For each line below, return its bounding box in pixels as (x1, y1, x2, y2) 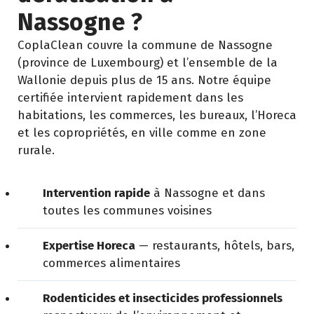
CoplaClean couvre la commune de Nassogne (18, 38, 273, 53)
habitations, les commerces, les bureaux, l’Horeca (18, 108, 296, 123)
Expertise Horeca (43, 238, 135, 253)
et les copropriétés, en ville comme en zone (18, 125, 266, 140)
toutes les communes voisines (43, 203, 212, 218)
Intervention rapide (43, 186, 150, 200)
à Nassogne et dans (150, 186, 265, 200)
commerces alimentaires (43, 256, 180, 271)
